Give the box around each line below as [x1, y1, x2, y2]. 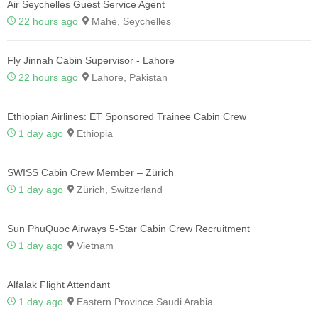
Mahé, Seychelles [89, 15, 171, 27]
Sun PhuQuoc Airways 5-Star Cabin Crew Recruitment [7, 222, 250, 234]
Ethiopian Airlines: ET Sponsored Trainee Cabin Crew [7, 110, 246, 122]
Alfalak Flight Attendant [7, 278, 110, 290]
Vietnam [74, 239, 114, 251]
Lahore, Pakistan [89, 71, 168, 83]
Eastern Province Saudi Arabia [74, 295, 213, 307]
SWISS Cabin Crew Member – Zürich [7, 166, 174, 178]
